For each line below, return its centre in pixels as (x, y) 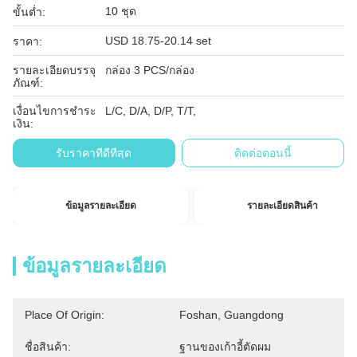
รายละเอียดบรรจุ (54, 70)
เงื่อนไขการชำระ (55, 111)
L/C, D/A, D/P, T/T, (151, 111)
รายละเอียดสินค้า (282, 206)
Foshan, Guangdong (231, 315)
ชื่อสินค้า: (48, 347)
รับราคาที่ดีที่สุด (94, 153)
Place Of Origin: (65, 315)
